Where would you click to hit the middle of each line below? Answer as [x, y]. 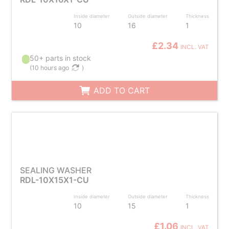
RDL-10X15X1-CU [54, 180]
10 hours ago [51, 68]
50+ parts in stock [61, 58]
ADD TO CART [121, 90]
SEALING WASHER [55, 170]
